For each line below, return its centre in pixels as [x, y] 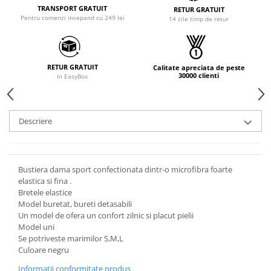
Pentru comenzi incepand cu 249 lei [72, 18]
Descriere [35, 121]
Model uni [36, 227]
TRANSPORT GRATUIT [72, 8]
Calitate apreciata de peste [199, 67]
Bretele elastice [46, 192]
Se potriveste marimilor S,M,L [71, 238]
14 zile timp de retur [199, 18]
